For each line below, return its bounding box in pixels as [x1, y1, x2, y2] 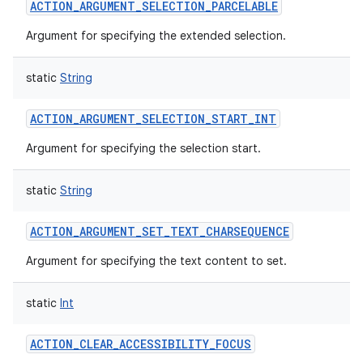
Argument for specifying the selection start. [26, 141, 261, 156]
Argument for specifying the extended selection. [26, 28, 286, 43]
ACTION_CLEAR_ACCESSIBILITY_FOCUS [30, 336, 251, 352]
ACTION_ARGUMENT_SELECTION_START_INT [30, 111, 276, 126]
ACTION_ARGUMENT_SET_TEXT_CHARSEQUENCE [30, 224, 289, 239]
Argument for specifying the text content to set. [26, 254, 287, 268]
